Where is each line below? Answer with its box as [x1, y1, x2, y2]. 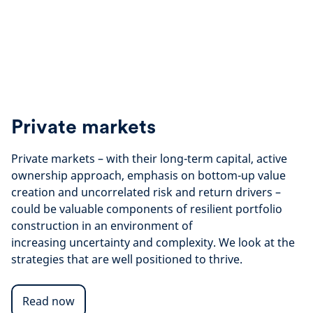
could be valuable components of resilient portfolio [11, 201, 282, 217]
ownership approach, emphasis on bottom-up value [11, 168, 286, 183]
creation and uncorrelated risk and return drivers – [11, 184, 281, 200]
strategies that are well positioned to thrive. [11, 252, 242, 267]
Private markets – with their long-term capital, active [11, 151, 287, 166]
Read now [22, 293, 75, 309]
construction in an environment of [11, 218, 193, 233]
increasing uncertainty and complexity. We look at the [11, 235, 295, 250]
